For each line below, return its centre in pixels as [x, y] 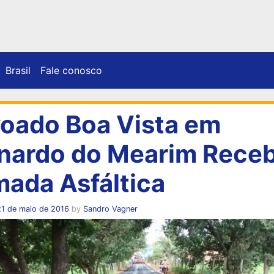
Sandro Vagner [110, 209]
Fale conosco [71, 70]
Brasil [18, 70]
